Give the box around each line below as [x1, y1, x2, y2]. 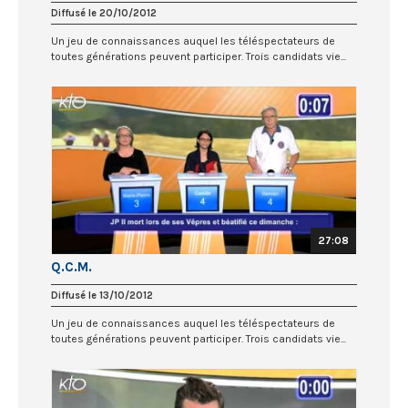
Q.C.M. [51, 258, 92, 275]
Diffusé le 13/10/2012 [51, 289, 153, 301]
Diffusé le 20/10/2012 [51, 7, 157, 20]
